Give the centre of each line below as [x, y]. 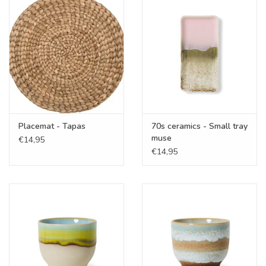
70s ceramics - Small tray [199, 126]
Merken [23, 58]
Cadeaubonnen [38, 25]
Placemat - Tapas [52, 126]
